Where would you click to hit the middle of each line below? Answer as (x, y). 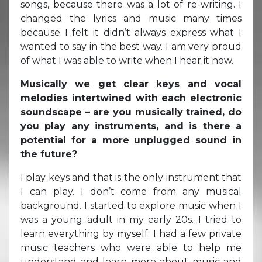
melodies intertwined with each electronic (131, 98)
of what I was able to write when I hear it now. (127, 60)
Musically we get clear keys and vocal (131, 84)
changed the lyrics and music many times (131, 18)
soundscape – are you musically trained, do (131, 112)
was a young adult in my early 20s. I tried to (131, 219)
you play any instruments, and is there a (131, 126)
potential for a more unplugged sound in (131, 140)
